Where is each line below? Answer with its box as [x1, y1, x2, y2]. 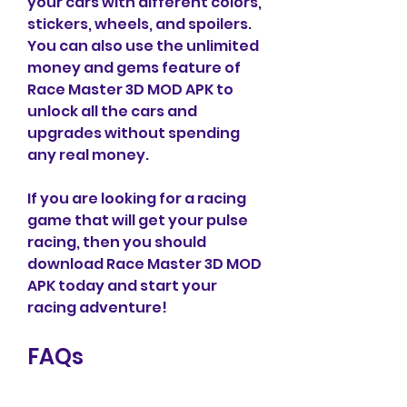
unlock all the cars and [27, 101, 197, 122]
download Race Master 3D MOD [27, 253, 262, 274]
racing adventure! [27, 297, 167, 318]
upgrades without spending [27, 123, 240, 144]
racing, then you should [27, 232, 206, 253]
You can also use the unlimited [27, 35, 259, 56]
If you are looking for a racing [27, 188, 246, 209]
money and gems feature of [27, 57, 241, 78]
